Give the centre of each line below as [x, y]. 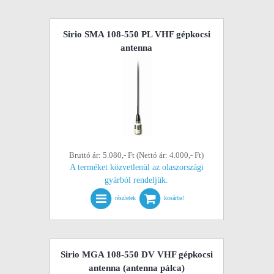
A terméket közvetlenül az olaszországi [136, 167]
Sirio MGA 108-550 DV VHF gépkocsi [136, 254]
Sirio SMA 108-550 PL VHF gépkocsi [136, 34]
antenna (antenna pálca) [136, 268]
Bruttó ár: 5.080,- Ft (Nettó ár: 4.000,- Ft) [137, 155]
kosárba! [174, 198]
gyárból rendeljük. [137, 180]
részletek [126, 198]
